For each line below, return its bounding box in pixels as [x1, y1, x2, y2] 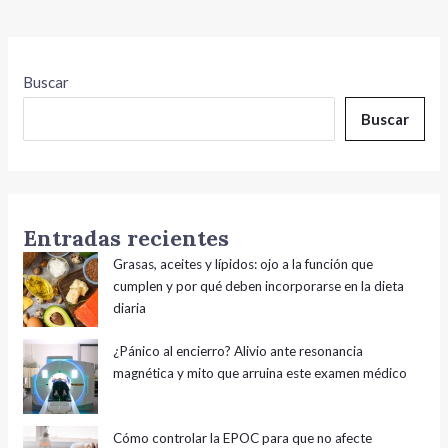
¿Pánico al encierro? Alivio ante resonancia [113, 342, 364, 359]
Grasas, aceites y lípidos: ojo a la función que [113, 255, 374, 272]
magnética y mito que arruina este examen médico [113, 364, 408, 381]
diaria [113, 299, 147, 316]
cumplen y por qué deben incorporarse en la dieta [113, 277, 405, 294]
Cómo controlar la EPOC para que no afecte [113, 429, 373, 446]
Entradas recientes [23, 223, 230, 252]
